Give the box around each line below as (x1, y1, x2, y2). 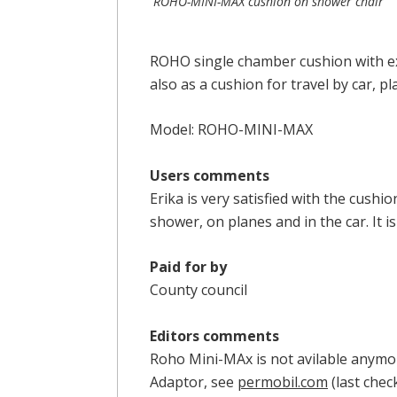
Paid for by (150, 257, 227, 277)
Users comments (150, 165, 269, 185)
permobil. (237, 371, 300, 392)
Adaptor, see (150, 371, 237, 392)
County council (150, 280, 247, 300)
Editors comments (150, 325, 279, 346)
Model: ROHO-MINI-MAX (150, 120, 313, 140)
